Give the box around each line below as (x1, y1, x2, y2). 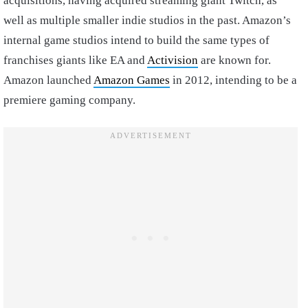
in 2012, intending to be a (170, 74, 297, 87)
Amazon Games (93, 74, 170, 87)
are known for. (198, 54, 271, 67)
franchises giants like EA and (3, 54, 147, 67)
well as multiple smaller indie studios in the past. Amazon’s (3, 14, 291, 27)
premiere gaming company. (3, 93, 135, 107)
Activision (147, 54, 198, 67)
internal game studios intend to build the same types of (3, 34, 269, 47)
